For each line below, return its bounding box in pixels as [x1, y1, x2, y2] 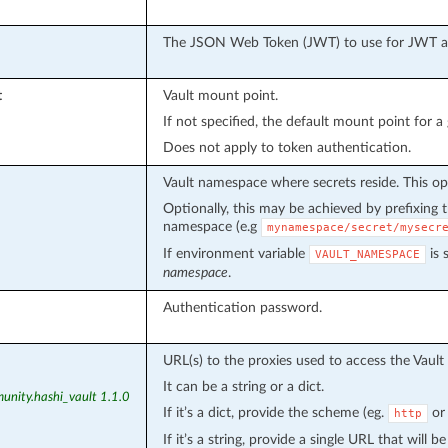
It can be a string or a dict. [162, 378, 324, 394]
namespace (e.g [162, 218, 261, 234]
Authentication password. [162, 299, 322, 315]
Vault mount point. [162, 87, 278, 103]
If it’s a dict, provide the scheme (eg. [162, 404, 388, 420]
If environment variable [162, 245, 309, 261]
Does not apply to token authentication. [162, 139, 411, 155]
